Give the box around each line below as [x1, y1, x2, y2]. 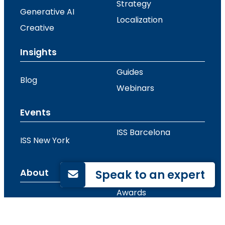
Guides [117, 66, 143, 78]
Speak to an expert [95, 167, 205, 183]
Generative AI [20, 6, 74, 18]
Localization [117, 14, 163, 26]
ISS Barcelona [117, 127, 170, 139]
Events [20, 106, 51, 119]
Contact [20, 211, 59, 223]
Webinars [117, 82, 154, 94]
